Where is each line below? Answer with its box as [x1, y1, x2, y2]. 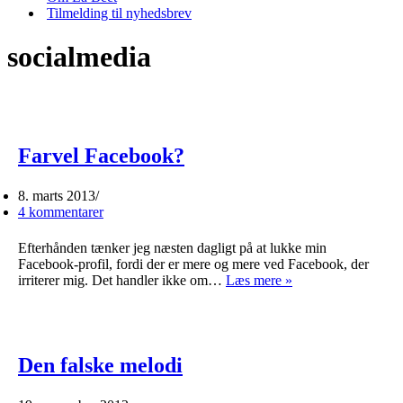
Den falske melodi [18, 353, 183, 377]
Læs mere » [226, 272, 292, 288]
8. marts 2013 [18, 187, 95, 203]
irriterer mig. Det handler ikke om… [18, 272, 226, 288]
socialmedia [7, 40, 151, 74]
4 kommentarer [18, 203, 103, 219]
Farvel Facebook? [18, 143, 184, 167]
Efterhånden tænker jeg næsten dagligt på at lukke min [18, 239, 327, 255]
